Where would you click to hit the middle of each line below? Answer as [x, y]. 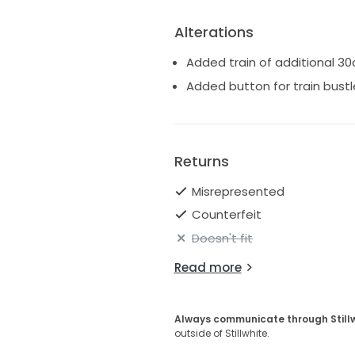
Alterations [214, 32]
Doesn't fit [222, 238]
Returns [201, 161]
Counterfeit [227, 215]
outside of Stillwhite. [221, 333]
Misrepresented [238, 191]
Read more [208, 267]
